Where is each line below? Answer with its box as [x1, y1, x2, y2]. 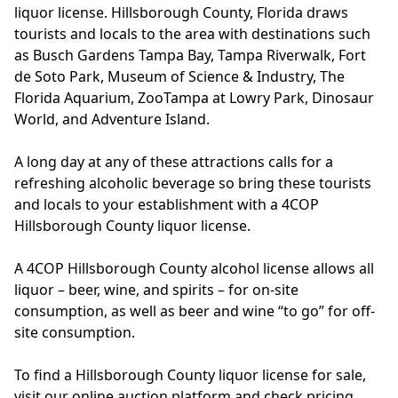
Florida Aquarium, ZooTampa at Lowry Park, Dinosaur [14, 88, 374, 107]
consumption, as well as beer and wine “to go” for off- [14, 301, 375, 321]
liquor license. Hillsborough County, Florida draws [14, 3, 348, 22]
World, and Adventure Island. [14, 109, 213, 129]
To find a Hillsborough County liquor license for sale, [14, 365, 366, 385]
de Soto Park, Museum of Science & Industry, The [14, 67, 345, 86]
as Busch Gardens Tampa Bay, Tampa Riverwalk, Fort [14, 45, 366, 65]
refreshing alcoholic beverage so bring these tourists [14, 173, 371, 193]
